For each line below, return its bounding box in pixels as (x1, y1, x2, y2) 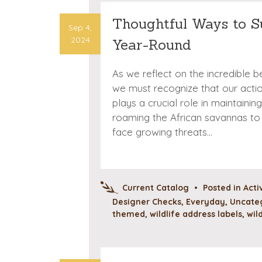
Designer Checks (112, 196, 181, 207)
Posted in (203, 182, 243, 193)
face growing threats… (112, 125, 212, 138)
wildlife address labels (150, 208, 242, 219)
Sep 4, (68, 22, 92, 33)
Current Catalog (122, 182, 189, 193)
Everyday (186, 196, 225, 207)
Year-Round (112, 35, 191, 54)
